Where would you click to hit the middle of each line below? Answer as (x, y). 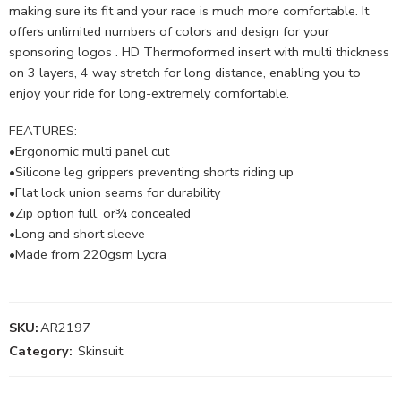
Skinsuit (100, 351)
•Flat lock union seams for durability (115, 193)
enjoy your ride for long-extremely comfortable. (149, 93)
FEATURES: (43, 131)
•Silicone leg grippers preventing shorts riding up (151, 172)
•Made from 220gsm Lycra (88, 255)
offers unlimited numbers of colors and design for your (169, 31)
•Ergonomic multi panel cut (89, 152)
